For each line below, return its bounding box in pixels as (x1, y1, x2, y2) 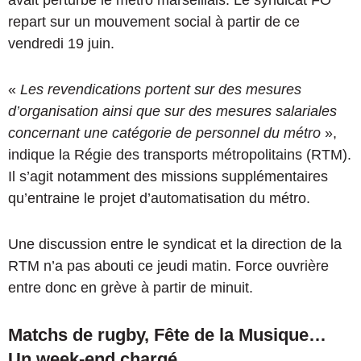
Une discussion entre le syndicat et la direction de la (8, 236, 342, 253)
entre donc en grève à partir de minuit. (8, 280, 253, 297)
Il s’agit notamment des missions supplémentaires (8, 168, 328, 185)
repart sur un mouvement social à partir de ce (8, 14, 300, 31)
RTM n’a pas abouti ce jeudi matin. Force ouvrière (8, 258, 329, 275)
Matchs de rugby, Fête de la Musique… (8, 325, 326, 346)
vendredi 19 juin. (8, 35, 114, 52)
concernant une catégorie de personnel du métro (8, 125, 321, 142)
